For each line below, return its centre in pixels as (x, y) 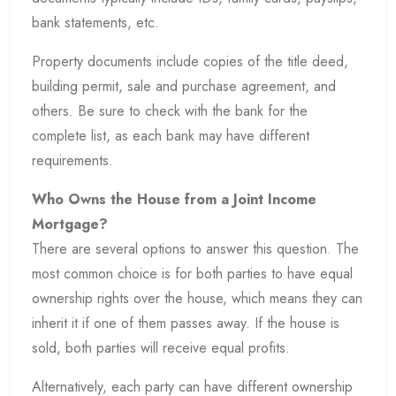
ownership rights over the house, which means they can (197, 299)
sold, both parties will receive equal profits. (161, 348)
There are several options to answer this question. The (195, 249)
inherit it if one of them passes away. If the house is (186, 324)
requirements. (72, 161)
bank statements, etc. (95, 23)
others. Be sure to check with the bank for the (170, 111)
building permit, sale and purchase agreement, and (184, 87)
